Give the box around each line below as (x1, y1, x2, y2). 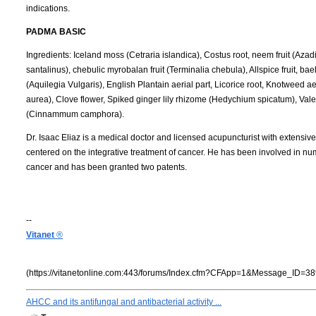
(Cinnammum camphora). (26, 109, 124, 119)
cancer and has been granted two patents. (26, 162, 187, 172)
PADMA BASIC (26, 26, 86, 37)
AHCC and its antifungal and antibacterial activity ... (26, 296, 221, 307)
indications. (26, 3, 70, 13)
